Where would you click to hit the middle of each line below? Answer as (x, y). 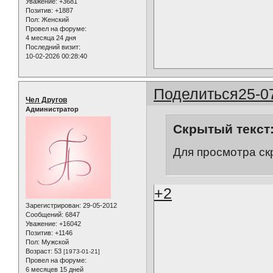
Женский (54, 19)
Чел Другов (46, 100)
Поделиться (196, 94)
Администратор (52, 109)
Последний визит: (53, 47)
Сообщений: (44, 214)
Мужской (54, 242)
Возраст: (39, 251)
